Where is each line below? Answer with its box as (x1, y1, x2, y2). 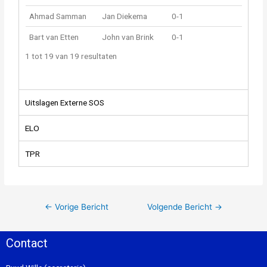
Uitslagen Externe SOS (25, 98, 105, 108)
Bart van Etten (29, 32, 79, 42)
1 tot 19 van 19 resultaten (25, 51, 117, 61)
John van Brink (102, 32, 154, 42)
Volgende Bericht (147, 202, 215, 212)
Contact (6, 235, 48, 250)
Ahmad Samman (29, 11, 87, 21)
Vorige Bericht (52, 202, 109, 212)
